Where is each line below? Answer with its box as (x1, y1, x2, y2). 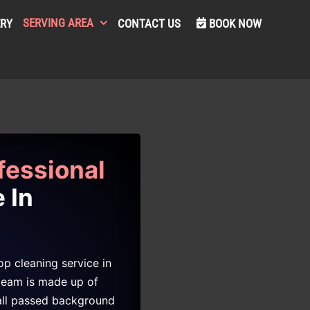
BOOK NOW (208, 16, 262, 30)
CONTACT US (117, 16, 181, 30)
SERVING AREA (23, 15, 94, 30)
